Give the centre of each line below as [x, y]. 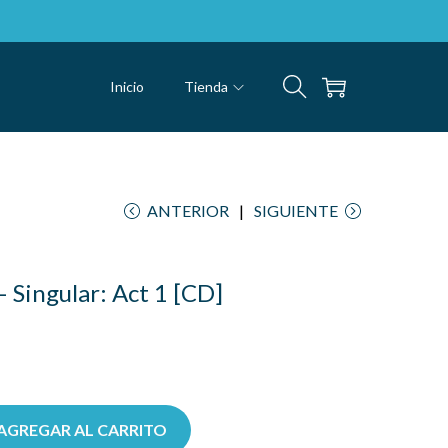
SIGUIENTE [296, 210]
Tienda [206, 86]
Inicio [127, 86]
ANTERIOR [188, 210]
